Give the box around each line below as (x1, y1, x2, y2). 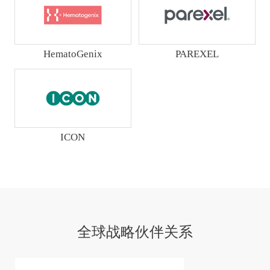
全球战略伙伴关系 (77, 224, 193, 240)
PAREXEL (175, 48, 219, 60)
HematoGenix (43, 48, 102, 60)
